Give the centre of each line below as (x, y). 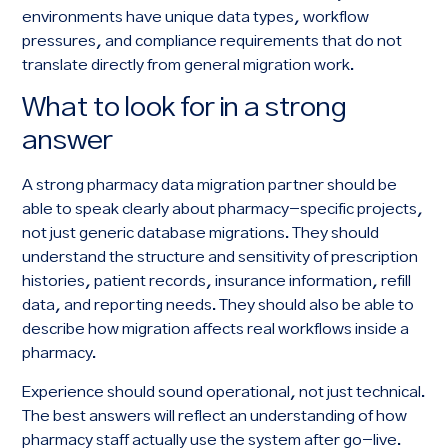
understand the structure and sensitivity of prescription (220, 258)
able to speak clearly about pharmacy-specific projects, (223, 210)
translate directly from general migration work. (188, 66)
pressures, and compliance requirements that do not (212, 42)
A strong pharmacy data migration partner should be (210, 186)
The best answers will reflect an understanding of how (215, 416)
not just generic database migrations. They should (201, 234)
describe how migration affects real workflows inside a (216, 330)
